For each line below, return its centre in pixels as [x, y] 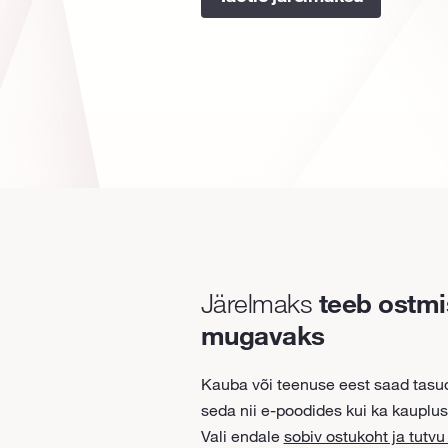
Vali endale [242, 436]
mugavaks [262, 335]
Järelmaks [259, 303]
